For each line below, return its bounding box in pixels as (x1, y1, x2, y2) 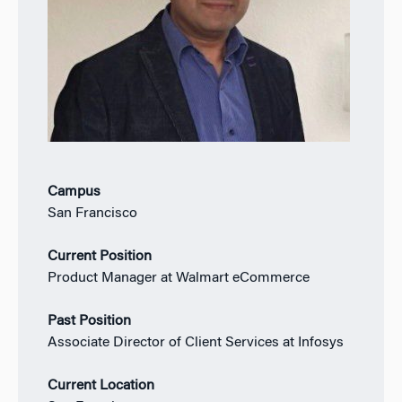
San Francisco (47, 206, 137, 222)
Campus (47, 185, 100, 200)
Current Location (47, 379, 154, 394)
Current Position (47, 249, 152, 265)
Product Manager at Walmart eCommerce (47, 271, 310, 286)
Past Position (47, 314, 131, 329)
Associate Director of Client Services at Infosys (47, 336, 344, 351)
